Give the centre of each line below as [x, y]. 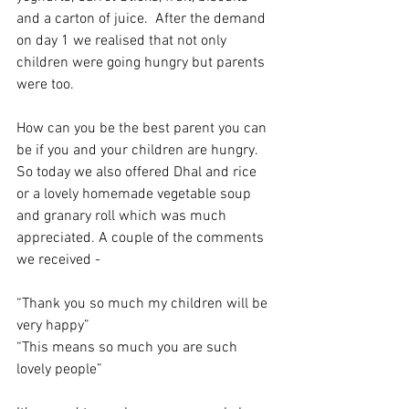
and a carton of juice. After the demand [143, 19]
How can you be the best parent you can [143, 129]
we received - [60, 260]
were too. [47, 85]
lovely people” [59, 370]
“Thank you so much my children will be [144, 304]
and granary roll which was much [123, 216]
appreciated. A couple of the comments [142, 238]
